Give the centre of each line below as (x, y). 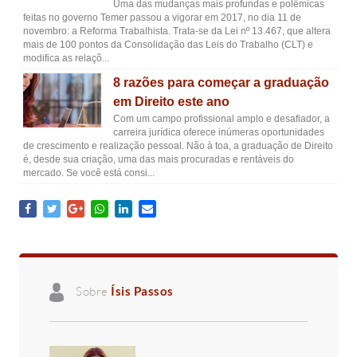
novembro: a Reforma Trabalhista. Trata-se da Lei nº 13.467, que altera (177, 31)
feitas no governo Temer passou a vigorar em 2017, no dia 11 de (162, 18)
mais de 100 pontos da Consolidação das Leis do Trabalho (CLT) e (168, 45)
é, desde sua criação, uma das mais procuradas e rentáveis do (159, 159)
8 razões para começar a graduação (221, 82)
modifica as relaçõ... (66, 58)
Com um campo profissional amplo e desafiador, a (221, 119)
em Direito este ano (171, 102)
